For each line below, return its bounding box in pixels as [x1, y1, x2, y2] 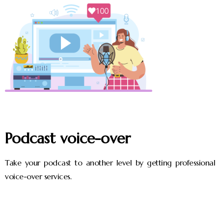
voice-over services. [5, 171, 71, 181]
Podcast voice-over [5, 129, 131, 147]
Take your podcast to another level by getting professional [5, 158, 215, 167]
